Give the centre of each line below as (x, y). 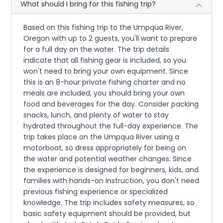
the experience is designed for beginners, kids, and (111, 169)
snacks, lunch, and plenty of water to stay (96, 115)
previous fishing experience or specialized (96, 191)
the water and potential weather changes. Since (108, 159)
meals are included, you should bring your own (104, 93)
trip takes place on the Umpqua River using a (102, 137)
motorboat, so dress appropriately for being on (105, 148)
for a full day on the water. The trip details (97, 49)
